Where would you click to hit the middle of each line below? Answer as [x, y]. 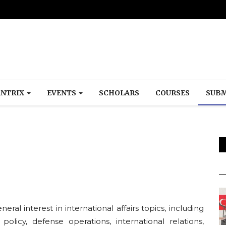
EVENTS [62, 93]
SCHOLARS [119, 93]
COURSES [173, 93]
